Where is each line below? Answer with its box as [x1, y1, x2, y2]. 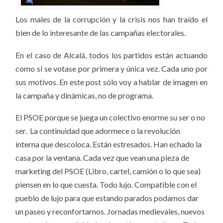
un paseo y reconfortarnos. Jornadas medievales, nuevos [15, 207, 205, 217]
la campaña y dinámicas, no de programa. [15, 90, 154, 100]
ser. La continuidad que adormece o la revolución [15, 126, 181, 136]
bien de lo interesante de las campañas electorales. [15, 28, 186, 38]
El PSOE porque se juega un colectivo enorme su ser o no [15, 112, 206, 122]
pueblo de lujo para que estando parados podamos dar [15, 193, 199, 203]
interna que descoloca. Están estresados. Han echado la [15, 139, 202, 149]
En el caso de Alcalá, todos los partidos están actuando [15, 50, 208, 60]
